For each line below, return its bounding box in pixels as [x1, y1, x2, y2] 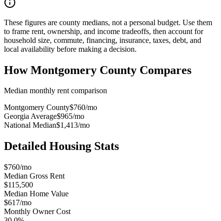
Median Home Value [4, 189, 69, 198]
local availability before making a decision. [4, 44, 137, 53]
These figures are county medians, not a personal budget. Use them [4, 18, 212, 27]
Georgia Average [4, 112, 57, 121]
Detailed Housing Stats [4, 140, 119, 153]
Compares [137, 63, 191, 76]
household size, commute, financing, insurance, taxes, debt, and [4, 36, 201, 44]
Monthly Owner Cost [4, 207, 71, 216]
